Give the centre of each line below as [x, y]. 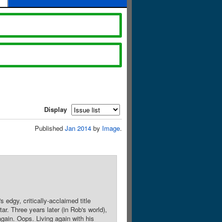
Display [55, 109]
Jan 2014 [78, 128]
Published [50, 128]
